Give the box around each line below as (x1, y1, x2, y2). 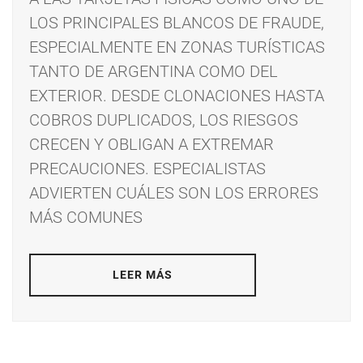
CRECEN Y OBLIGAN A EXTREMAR (29, 135, 274, 155)
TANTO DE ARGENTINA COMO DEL (29, 62, 278, 82)
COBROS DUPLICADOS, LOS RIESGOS (29, 110, 298, 130)
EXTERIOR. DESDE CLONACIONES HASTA (29, 86, 324, 106)
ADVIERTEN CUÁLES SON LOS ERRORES (29, 183, 318, 203)
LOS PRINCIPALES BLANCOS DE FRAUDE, (29, 13, 324, 33)
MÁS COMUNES (29, 207, 143, 228)
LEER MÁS (112, 268, 173, 282)
